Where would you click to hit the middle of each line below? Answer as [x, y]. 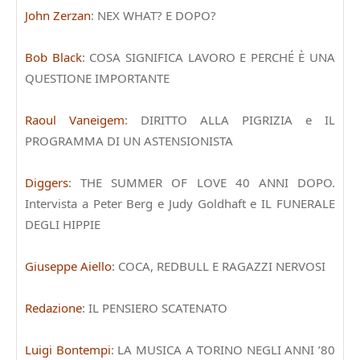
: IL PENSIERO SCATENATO [155, 307]
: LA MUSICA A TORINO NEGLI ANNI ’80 [223, 349]
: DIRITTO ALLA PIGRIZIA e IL [230, 119]
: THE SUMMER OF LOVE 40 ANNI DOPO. [202, 182]
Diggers [47, 182]
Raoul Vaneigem [75, 119]
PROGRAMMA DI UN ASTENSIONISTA [129, 140]
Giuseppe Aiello [68, 266]
